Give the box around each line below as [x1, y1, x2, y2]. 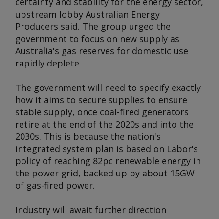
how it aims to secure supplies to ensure [15, 94, 187, 106]
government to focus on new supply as [15, 33, 179, 44]
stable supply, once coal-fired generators [15, 106, 189, 118]
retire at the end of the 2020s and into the [15, 118, 194, 130]
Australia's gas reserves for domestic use [15, 45, 188, 57]
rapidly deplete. [15, 57, 81, 69]
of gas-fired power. [15, 179, 95, 191]
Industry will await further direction [15, 204, 166, 216]
